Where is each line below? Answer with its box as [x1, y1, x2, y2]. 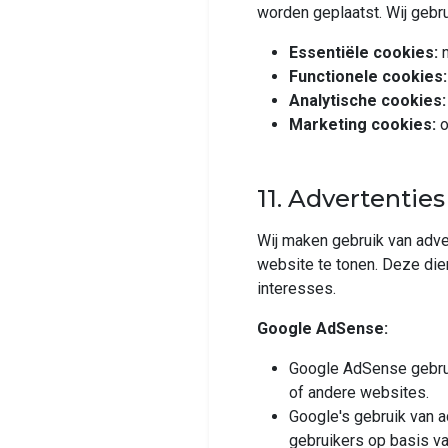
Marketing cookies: [289, 115, 436, 134]
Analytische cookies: [289, 91, 446, 110]
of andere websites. [289, 383, 429, 402]
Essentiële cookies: [289, 43, 438, 62]
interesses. [257, 279, 336, 298]
